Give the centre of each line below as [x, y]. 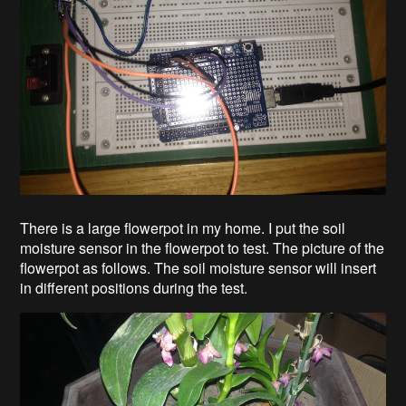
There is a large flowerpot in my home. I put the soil [183, 227]
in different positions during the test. [134, 287]
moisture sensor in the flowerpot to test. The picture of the [203, 247]
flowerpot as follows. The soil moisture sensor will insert [198, 267]
